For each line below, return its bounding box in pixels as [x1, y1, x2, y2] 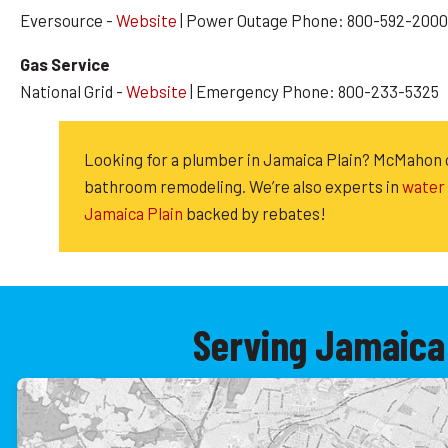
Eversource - [20, 9, 116, 30]
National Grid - [20, 80, 126, 101]
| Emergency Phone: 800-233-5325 [187, 80, 439, 101]
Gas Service [20, 53, 110, 74]
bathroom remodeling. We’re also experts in [83, 176, 402, 197]
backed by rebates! [182, 203, 326, 224]
